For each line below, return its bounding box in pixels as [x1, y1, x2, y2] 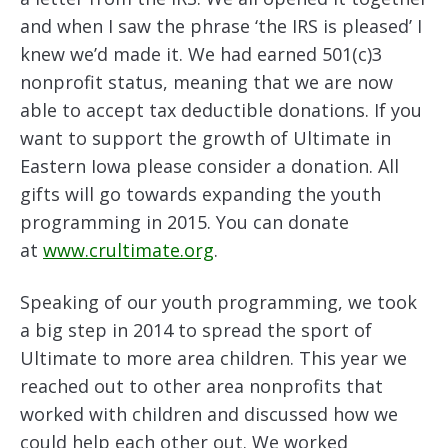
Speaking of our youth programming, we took [20, 290, 417, 314]
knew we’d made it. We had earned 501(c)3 [20, 42, 382, 66]
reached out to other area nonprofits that [20, 374, 383, 398]
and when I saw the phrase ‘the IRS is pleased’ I [20, 14, 422, 38]
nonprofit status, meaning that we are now [20, 70, 393, 94]
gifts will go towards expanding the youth [20, 182, 381, 206]
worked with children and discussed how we [20, 402, 398, 426]
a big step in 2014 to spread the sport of [20, 318, 372, 342]
